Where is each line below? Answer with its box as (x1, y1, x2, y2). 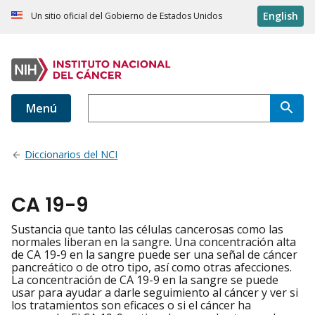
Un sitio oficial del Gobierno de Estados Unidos (31, 10, 222, 22)
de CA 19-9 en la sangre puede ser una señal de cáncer (11, 247, 297, 263)
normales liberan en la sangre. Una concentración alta (11, 234, 296, 250)
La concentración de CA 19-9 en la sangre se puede (11, 272, 278, 288)
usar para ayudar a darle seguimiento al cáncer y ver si (11, 285, 298, 301)
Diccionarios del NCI (25, 148, 118, 162)
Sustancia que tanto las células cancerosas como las (11, 221, 283, 238)
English (263, 9, 298, 23)
